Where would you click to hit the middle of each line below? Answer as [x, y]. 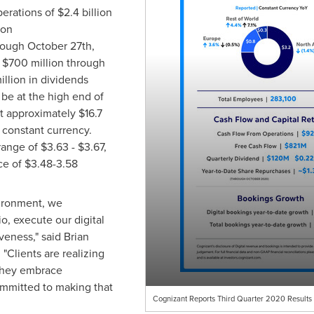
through [84, 62]
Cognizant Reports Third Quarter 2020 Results [232, 299]
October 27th [59, 46]
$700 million [33, 62]
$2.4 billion [84, 12]
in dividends [57, 79]
